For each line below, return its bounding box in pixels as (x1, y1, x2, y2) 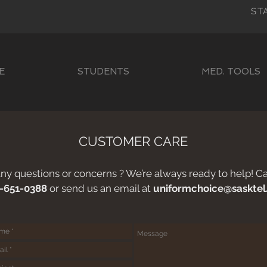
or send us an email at (46, 182, 153, 195)
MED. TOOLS (201, 66, 260, 77)
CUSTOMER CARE (78, 133, 188, 150)
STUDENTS (77, 66, 129, 77)
